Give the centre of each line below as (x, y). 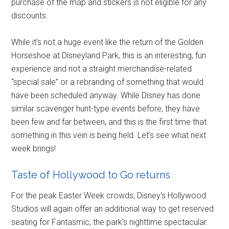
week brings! (34, 148)
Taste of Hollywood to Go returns (91, 175)
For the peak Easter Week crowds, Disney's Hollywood (109, 195)
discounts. (30, 15)
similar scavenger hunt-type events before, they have (106, 108)
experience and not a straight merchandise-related (102, 68)
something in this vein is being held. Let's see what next (109, 135)
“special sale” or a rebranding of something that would (108, 82)
